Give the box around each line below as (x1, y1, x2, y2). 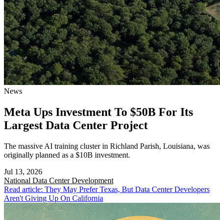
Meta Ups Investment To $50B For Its (4, 105, 193, 118)
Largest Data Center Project (4, 118, 148, 132)
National (4, 176, 32, 185)
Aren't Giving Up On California (4, 193, 103, 202)
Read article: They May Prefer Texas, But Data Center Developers (4, 185, 210, 193)
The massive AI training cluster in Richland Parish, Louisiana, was (4, 141, 210, 150)
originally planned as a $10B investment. (4, 150, 130, 159)
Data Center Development (32, 176, 113, 185)
